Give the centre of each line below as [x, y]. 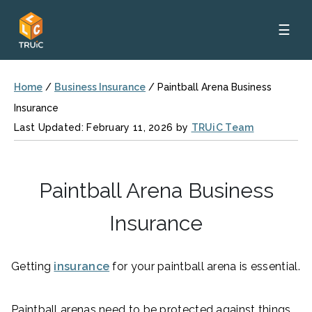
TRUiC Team [223, 127]
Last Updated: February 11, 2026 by [103, 127]
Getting [33, 266]
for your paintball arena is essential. [205, 266]
